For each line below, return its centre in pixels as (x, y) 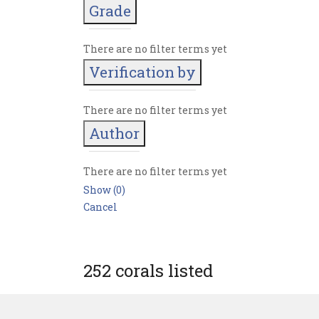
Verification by (142, 72)
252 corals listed (148, 271)
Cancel (100, 207)
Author (114, 134)
